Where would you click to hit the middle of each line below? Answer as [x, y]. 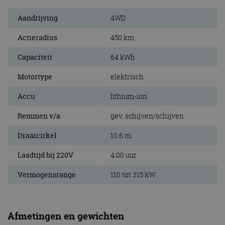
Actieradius [37, 38]
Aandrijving [38, 18]
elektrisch [127, 77]
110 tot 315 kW [133, 175]
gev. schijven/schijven [147, 116]
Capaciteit [35, 57]
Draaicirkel [37, 136]
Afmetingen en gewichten [66, 216]
